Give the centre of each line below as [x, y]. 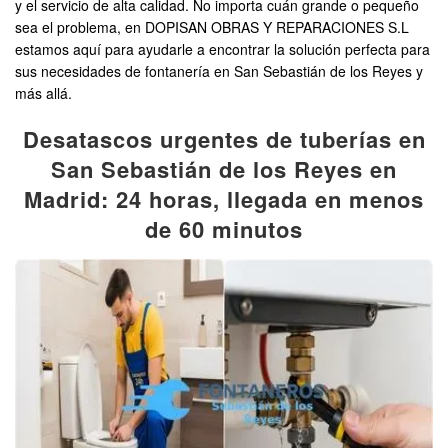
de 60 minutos [224, 229]
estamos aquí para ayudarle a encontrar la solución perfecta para [222, 49]
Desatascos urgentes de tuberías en [224, 139]
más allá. [43, 93]
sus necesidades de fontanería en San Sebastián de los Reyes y [219, 71]
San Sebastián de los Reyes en [224, 169]
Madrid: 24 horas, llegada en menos [224, 199]
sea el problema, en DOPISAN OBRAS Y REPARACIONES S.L [212, 27]
